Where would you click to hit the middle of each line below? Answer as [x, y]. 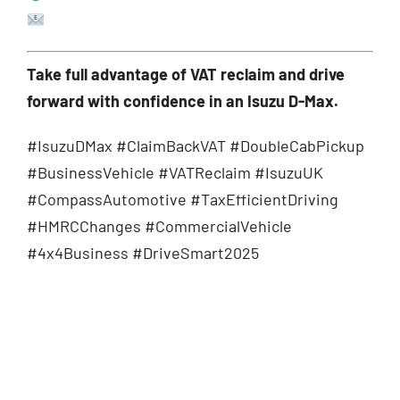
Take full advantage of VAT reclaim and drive [185, 75]
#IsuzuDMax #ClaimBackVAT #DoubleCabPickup [195, 146]
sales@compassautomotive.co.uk [170, 20]
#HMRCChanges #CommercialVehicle [159, 226]
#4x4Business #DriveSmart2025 [142, 253]
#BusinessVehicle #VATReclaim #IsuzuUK [175, 173]
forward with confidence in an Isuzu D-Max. [182, 101]
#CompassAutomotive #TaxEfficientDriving [182, 200]
